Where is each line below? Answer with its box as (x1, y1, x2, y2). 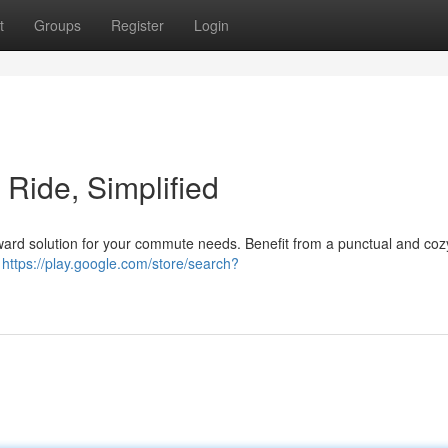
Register (111, 15, 164, 35)
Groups (34, 15, 81, 35)
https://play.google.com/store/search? (2, 253, 239, 273)
